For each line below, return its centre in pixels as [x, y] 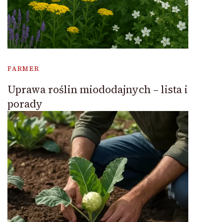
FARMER [24, 68]
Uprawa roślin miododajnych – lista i [98, 89]
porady [25, 104]
